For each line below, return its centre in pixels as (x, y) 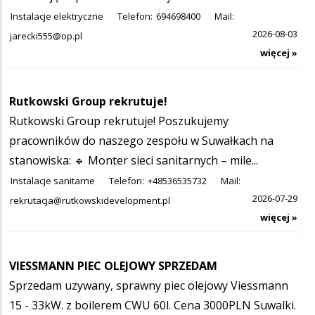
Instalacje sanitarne (53, 180)
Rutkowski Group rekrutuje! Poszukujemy (119, 121)
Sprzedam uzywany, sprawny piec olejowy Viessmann (149, 285)
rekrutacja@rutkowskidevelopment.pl (90, 200)
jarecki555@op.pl (46, 36)
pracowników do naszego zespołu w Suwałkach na (141, 140)
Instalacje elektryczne (57, 16)
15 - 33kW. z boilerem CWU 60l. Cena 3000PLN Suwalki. (153, 305)
